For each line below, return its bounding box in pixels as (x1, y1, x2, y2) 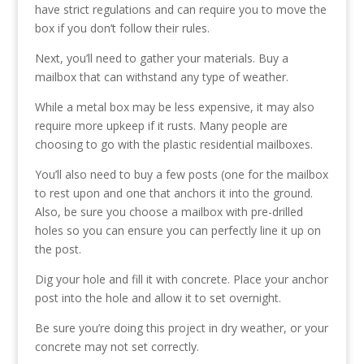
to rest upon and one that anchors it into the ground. (34, 185, 313, 201)
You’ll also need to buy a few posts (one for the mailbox (34, 167, 328, 182)
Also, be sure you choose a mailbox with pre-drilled (34, 204, 303, 219)
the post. (34, 241, 81, 257)
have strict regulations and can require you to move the (34, 2, 327, 17)
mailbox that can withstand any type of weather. (34, 69, 288, 84)
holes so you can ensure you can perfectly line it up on (34, 223, 321, 238)
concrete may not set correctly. (34, 339, 199, 354)
